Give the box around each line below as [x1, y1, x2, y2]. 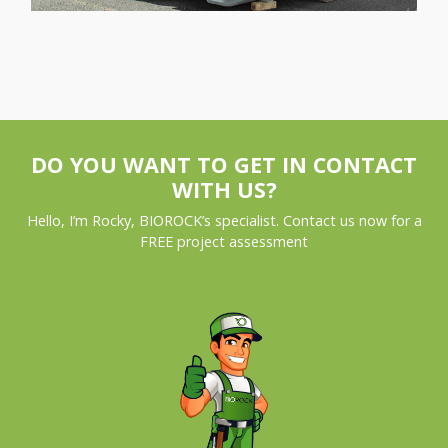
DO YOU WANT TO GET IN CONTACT [31, 149, 417, 179]
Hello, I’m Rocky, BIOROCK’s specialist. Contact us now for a [26, 210, 422, 230]
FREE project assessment [140, 231, 308, 251]
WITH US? [171, 174, 277, 204]
